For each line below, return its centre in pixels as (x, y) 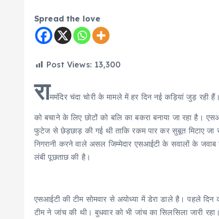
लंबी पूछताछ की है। (63, 157)
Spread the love (67, 19)
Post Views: (69, 65)
